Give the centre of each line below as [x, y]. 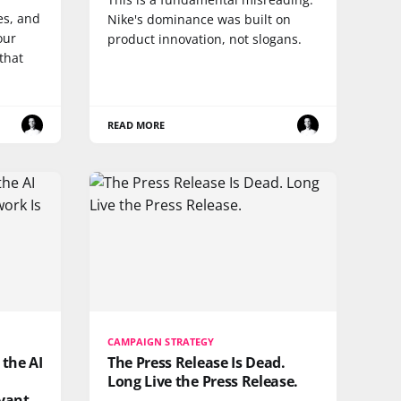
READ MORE [137, 125]
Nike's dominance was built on [199, 20]
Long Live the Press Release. [203, 381]
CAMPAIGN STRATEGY [161, 341]
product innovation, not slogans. [205, 39]
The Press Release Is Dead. [196, 362]
